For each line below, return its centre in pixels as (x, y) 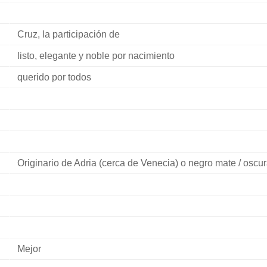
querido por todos (54, 77)
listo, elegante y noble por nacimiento (96, 56)
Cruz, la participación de (68, 34)
